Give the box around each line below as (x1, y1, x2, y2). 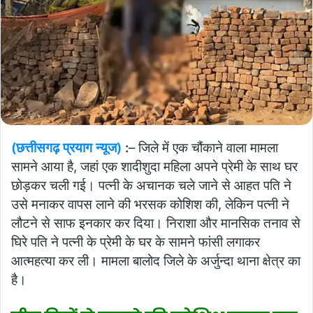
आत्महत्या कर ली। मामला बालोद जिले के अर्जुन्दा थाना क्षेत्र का (11, 252, 300, 269)
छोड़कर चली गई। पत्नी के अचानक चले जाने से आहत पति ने (11, 177, 291, 194)
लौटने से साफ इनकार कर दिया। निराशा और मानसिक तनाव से (11, 214, 300, 231)
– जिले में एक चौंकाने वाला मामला (129, 139, 278, 156)
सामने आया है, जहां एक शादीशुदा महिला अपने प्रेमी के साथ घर (11, 158, 298, 175)
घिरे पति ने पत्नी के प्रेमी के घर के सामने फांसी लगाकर (11, 233, 260, 250)
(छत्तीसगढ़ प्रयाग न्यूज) (11, 139, 122, 156)
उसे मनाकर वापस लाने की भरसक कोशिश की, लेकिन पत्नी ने (11, 196, 289, 212)
